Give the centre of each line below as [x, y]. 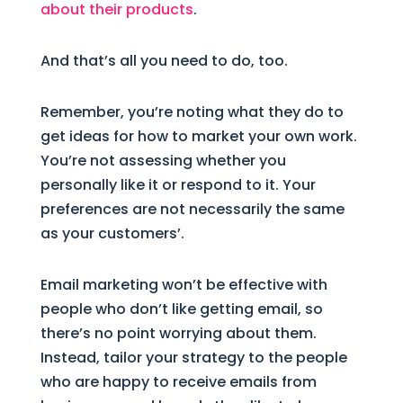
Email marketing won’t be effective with [184, 284]
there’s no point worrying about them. [178, 333]
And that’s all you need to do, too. [164, 60]
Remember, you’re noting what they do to [192, 112]
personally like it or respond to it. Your [178, 184]
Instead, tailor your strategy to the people [193, 357]
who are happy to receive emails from [178, 381]
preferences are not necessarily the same [192, 209]
